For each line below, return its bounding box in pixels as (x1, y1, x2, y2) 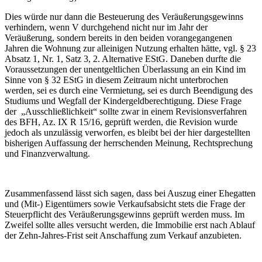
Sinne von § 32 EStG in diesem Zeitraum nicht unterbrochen (5, 75, 228, 85)
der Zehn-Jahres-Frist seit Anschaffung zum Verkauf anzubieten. (5, 230, 242, 241)
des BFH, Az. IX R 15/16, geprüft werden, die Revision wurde (5, 117, 237, 127)
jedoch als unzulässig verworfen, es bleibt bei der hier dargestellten (5, 127, 250, 138)
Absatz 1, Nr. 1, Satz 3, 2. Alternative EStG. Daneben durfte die (5, 54, 241, 64)
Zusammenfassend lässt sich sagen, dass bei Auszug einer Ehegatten (5, 188, 256, 199)
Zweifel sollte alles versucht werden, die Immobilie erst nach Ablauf (5, 220, 255, 230)
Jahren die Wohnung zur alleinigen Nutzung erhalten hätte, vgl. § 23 (5, 43, 256, 54)
